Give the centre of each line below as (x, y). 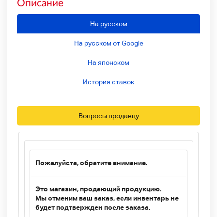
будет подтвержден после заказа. (93, 208)
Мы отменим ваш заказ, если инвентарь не (107, 198)
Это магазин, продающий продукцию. (98, 189)
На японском (108, 62)
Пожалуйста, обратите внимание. (91, 163)
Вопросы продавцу (108, 116)
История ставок (108, 82)
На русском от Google (108, 43)
